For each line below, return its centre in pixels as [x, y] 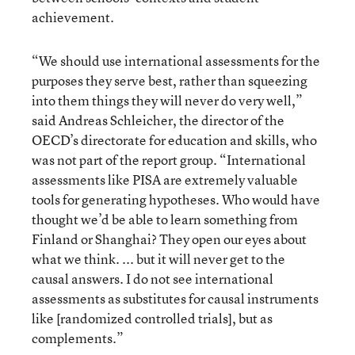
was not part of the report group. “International [169, 160]
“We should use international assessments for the [176, 61]
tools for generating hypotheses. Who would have [176, 199]
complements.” [78, 338]
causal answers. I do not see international [153, 279]
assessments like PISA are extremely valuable [165, 179]
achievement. [73, 17]
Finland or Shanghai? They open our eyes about [169, 239]
